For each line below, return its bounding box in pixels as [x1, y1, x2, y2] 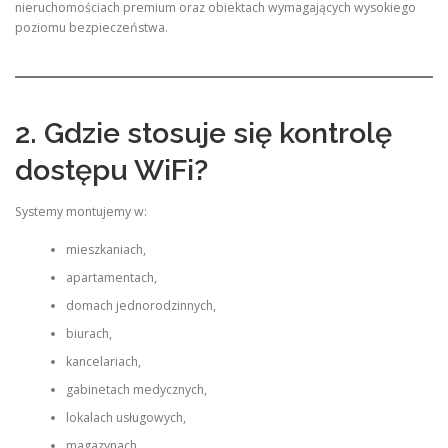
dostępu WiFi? [15, 152, 208, 187]
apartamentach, [65, 269, 157, 286]
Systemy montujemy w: [15, 202, 147, 220]
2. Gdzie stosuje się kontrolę [15, 115, 392, 150]
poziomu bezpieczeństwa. [15, 19, 168, 36]
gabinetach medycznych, [65, 381, 207, 398]
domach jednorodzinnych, [65, 297, 216, 314]
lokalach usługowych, [65, 409, 186, 426]
